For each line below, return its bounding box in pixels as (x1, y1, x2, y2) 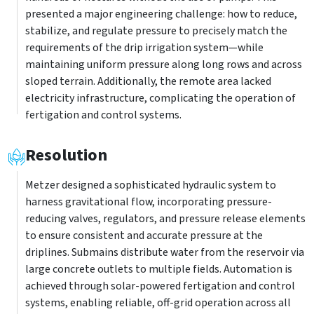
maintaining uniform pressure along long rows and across (25, 57, 302, 72)
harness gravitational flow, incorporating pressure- (25, 194, 272, 210)
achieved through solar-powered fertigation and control (25, 278, 295, 294)
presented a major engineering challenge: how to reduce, (25, 6, 297, 22)
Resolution (25, 143, 107, 168)
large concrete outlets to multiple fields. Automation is (25, 261, 292, 277)
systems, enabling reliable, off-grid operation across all (25, 295, 291, 310)
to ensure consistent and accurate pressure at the (25, 228, 263, 243)
